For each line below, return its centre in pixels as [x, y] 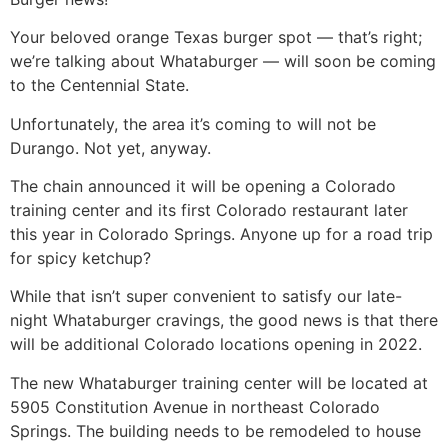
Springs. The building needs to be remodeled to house [215, 430]
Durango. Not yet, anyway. [110, 147]
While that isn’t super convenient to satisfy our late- [206, 296]
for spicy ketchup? [80, 257]
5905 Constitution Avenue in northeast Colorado [195, 406]
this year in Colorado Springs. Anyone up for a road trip [221, 233]
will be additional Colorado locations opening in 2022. [216, 344]
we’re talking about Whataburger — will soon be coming [223, 61]
